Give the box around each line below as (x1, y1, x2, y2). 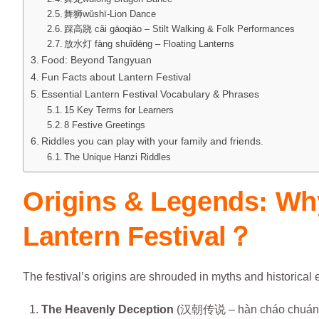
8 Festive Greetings (64, 120, 146, 131)
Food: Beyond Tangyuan (41, 54, 152, 66)
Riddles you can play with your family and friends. (41, 135, 263, 147)
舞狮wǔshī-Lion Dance (64, 9, 157, 20)
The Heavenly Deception (41, 303, 174, 316)
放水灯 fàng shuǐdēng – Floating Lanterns (64, 38, 235, 50)
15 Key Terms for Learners (64, 105, 174, 116)
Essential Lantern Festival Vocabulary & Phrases (41, 88, 259, 100)
